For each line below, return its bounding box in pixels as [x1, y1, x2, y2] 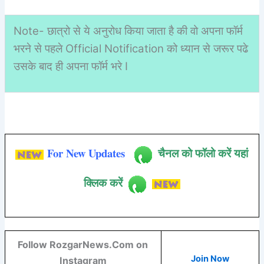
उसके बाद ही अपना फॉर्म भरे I [14, 60, 128, 74]
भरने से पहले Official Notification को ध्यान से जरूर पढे [14, 42, 249, 56]
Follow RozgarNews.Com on [18, 238, 148, 250]
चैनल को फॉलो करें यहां [158, 144, 249, 161]
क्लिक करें [83, 174, 123, 190]
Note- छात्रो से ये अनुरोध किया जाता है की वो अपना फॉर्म [14, 24, 243, 38]
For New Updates [47, 144, 126, 161]
